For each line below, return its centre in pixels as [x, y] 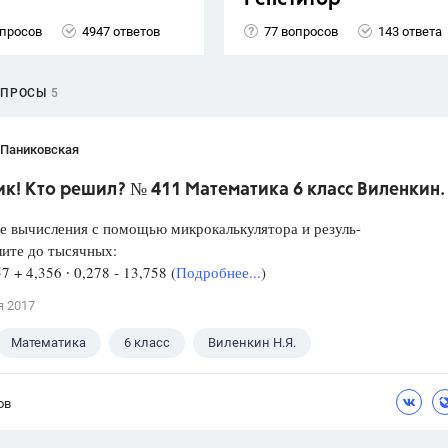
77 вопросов [301, 31]
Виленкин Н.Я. [252, 343]
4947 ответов [121, 31]
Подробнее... [218, 272]
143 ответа [410, 31]
